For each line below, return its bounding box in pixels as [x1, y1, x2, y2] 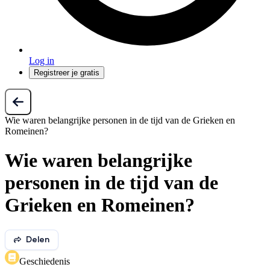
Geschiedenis [19, 256, 70, 266]
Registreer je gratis [34, 68, 99, 77]
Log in [29, 55, 54, 66]
